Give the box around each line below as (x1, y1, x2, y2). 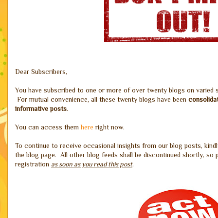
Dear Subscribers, (15, 68, 67, 75)
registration (15, 160, 51, 168)
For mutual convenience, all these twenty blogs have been (15, 95, 188, 103)
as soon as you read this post (51, 160, 132, 168)
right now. (93, 123, 125, 131)
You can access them (15, 123, 81, 131)
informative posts (15, 105, 67, 112)
